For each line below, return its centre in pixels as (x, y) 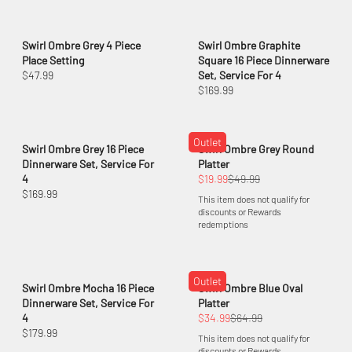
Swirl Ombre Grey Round (256, 149)
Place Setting (53, 60)
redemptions (223, 224)
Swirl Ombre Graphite (249, 46)
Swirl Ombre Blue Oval (250, 288)
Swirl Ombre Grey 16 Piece (83, 149)
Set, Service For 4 (240, 75)
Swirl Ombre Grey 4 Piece (81, 46)
